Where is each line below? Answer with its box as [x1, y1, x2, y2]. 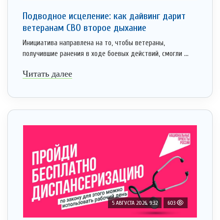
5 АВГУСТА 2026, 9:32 [112, 199, 158, 207]
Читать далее [23, 69, 72, 79]
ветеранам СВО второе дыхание [23, 22, 146, 34]
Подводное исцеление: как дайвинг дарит [23, 10, 186, 22]
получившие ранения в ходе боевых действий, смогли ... [23, 50, 189, 58]
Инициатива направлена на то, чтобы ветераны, [23, 39, 165, 48]
